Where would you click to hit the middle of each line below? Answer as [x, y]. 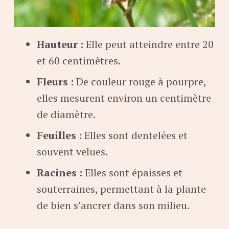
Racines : [60, 173]
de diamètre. [66, 114]
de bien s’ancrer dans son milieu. [113, 205]
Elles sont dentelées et [135, 135]
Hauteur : [60, 44]
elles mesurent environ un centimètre [124, 98]
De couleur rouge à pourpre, [140, 82]
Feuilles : [59, 135]
